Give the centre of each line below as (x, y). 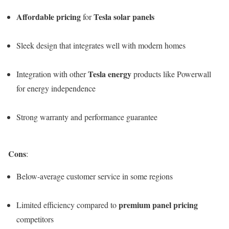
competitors (35, 219)
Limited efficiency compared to (67, 205)
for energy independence (56, 88)
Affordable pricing (49, 17)
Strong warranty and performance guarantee (87, 117)
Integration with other (52, 74)
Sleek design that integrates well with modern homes (101, 45)
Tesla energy (110, 74)
